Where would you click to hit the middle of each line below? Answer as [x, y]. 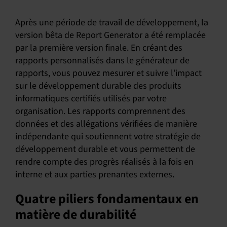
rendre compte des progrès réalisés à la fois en [104, 162]
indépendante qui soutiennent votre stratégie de [108, 137]
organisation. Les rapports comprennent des [100, 111]
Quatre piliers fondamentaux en [107, 199]
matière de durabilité [75, 215]
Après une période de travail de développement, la [111, 23]
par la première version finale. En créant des [99, 48]
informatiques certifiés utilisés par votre [91, 99]
